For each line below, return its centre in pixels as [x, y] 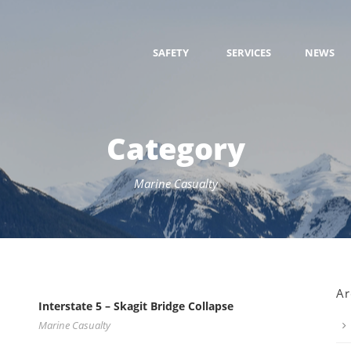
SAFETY [171, 52]
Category [175, 148]
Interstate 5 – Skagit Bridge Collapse [136, 306]
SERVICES [249, 52]
